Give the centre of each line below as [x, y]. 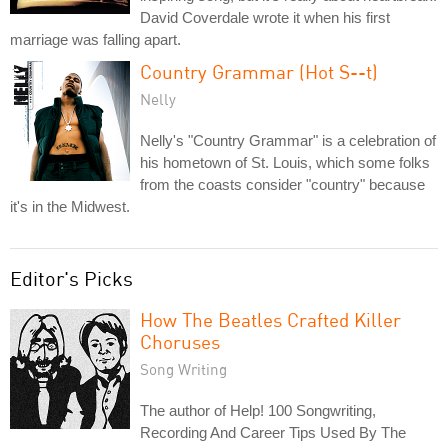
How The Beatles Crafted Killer [270, 319]
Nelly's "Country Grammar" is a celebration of [288, 140]
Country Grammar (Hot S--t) [259, 71]
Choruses [180, 341]
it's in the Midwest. [70, 206]
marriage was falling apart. [95, 39]
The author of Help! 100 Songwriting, [258, 410]
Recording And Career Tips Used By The [273, 432]
